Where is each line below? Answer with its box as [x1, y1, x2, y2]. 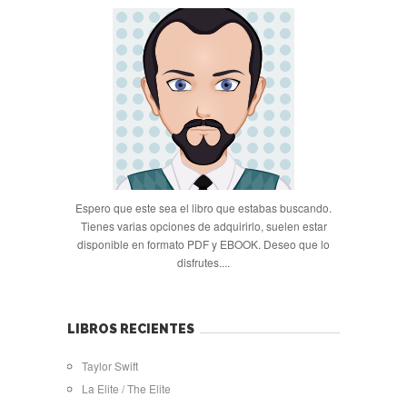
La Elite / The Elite [82, 381, 171, 396]
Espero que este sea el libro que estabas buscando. [75, 200, 332, 215]
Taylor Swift [82, 358, 138, 373]
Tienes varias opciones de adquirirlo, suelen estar [80, 218, 327, 233]
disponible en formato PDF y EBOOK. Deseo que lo [77, 236, 330, 252]
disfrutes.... [177, 254, 230, 270]
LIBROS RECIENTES [67, 322, 194, 336]
